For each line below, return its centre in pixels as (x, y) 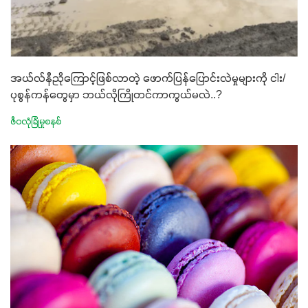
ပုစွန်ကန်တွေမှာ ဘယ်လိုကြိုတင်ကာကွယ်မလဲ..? (116, 95)
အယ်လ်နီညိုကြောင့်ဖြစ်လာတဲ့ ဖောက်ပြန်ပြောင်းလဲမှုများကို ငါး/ (148, 79)
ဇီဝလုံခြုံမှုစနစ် (36, 122)
